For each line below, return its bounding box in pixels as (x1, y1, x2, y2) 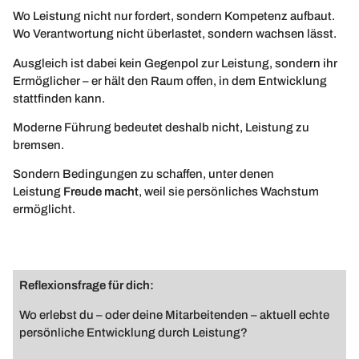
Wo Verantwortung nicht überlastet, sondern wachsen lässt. (13, 27, 337, 41)
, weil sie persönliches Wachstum (139, 185, 319, 199)
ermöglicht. (13, 203, 75, 216)
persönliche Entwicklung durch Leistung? (19, 325, 248, 339)
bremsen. (13, 139, 64, 152)
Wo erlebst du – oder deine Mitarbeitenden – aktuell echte (19, 308, 330, 321)
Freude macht (63, 185, 139, 199)
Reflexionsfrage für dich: (19, 279, 155, 292)
